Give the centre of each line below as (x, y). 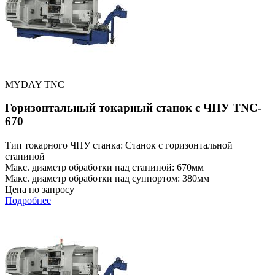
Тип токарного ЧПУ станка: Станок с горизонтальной (119, 145)
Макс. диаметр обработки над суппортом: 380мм (107, 179)
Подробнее (28, 201)
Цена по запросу (40, 190)
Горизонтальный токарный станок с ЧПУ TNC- (133, 108)
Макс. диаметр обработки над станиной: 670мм (104, 168)
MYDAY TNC (35, 84)
